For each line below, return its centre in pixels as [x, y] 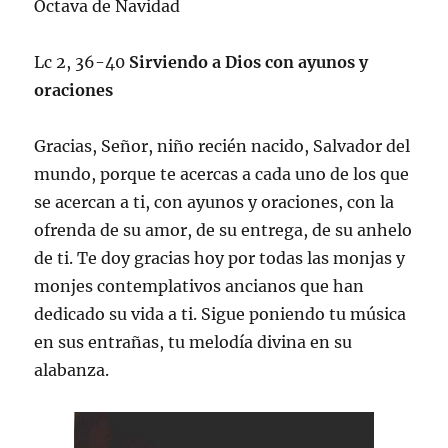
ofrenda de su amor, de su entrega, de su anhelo [223, 229]
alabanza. [72, 369]
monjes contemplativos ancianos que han [199, 285]
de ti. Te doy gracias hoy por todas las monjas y [220, 257]
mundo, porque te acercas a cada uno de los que [222, 173]
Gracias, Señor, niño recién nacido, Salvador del [222, 145]
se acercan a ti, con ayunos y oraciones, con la [214, 201]
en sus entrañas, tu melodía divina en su [193, 341]
